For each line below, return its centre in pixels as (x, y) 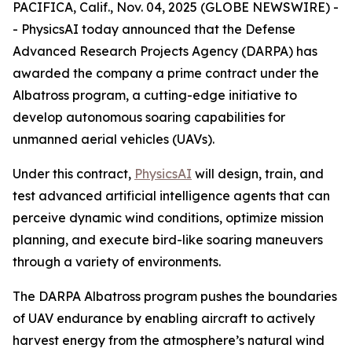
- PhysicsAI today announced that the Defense (154, 29)
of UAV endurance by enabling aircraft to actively (164, 318)
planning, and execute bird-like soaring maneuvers (168, 240)
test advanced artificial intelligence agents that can (171, 196)
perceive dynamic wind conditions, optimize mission (168, 218)
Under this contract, (73, 174)
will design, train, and (258, 174)
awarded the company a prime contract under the (166, 73)
